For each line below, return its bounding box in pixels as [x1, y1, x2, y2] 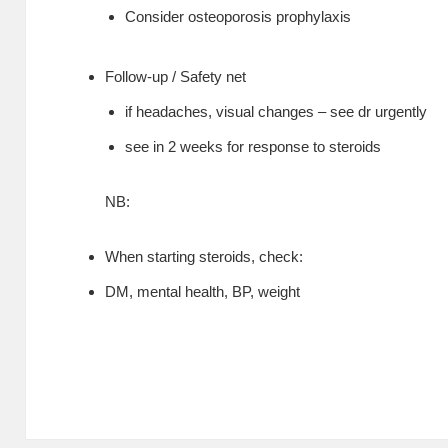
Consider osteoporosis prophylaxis [125, 7, 352, 25]
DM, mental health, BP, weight [105, 283, 301, 301]
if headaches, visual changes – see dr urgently [125, 102, 428, 120]
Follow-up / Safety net [105, 67, 247, 85]
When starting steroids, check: [105, 248, 304, 266]
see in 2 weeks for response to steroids [125, 137, 382, 155]
